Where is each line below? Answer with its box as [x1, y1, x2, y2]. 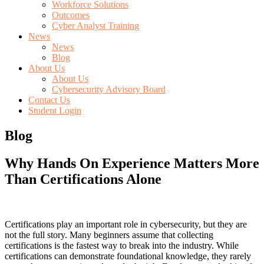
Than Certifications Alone [5, 171, 161, 187]
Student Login [28, 105, 81, 115]
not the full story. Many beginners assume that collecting [5, 229, 213, 240]
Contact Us [28, 95, 70, 105]
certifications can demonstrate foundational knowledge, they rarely [5, 250, 251, 261]
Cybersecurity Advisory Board [52, 84, 166, 94]
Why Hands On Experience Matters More [5, 155, 259, 171]
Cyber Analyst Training [52, 21, 139, 31]
